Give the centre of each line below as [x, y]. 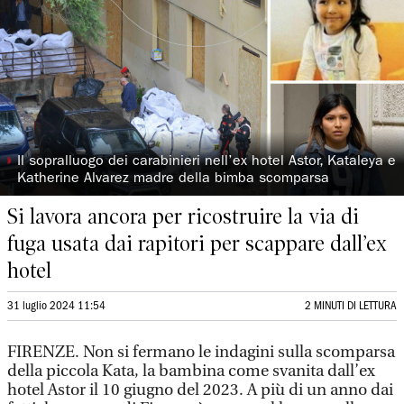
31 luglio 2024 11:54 [56, 306]
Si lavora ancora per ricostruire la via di [183, 216]
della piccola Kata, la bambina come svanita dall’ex [191, 371]
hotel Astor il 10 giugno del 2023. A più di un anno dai [200, 390]
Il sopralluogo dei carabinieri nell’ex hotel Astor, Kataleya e [207, 162]
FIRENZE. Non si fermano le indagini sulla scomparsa [201, 352]
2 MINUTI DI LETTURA [351, 306]
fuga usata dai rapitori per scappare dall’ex [197, 243]
